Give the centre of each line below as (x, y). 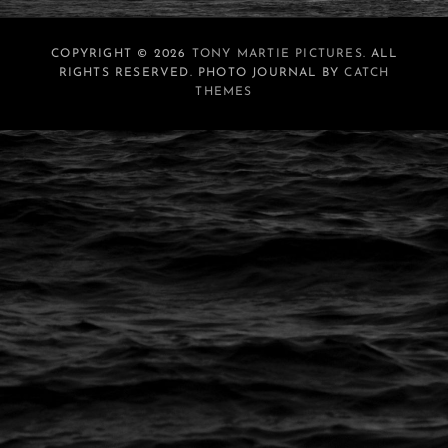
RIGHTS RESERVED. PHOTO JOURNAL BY (201, 72)
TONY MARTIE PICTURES (277, 53)
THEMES (224, 91)
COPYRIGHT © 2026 (121, 53)
